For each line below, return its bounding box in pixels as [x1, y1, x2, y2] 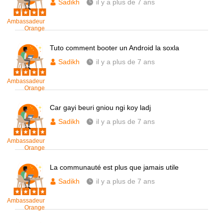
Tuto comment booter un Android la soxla [50, 44, 179, 52]
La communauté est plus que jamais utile [50, 163, 179, 171]
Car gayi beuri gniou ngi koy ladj [50, 104, 151, 111]
